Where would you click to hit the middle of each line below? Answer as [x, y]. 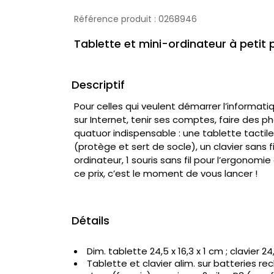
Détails [91, 221]
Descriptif [98, 85]
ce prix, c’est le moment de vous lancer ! [166, 174]
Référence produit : [116, 19]
